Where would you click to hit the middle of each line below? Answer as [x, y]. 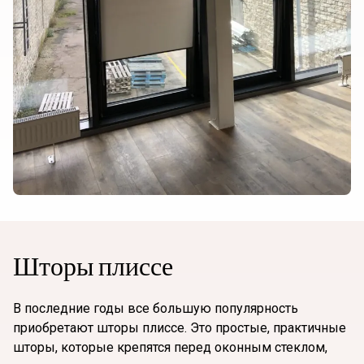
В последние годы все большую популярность [156, 309]
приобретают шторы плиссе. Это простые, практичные [180, 328]
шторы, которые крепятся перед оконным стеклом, [170, 348]
